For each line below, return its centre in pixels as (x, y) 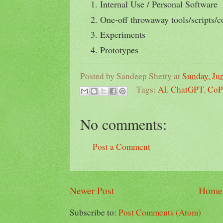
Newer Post (92, 190)
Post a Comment (121, 146)
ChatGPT (187, 90)
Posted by (98, 76)
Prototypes (119, 50)
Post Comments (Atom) (160, 212)
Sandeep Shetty (144, 76)
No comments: (123, 124)
